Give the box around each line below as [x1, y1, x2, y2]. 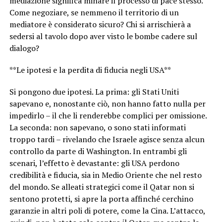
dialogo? [9, 43, 39, 54]
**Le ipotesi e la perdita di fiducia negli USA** [9, 64, 171, 76]
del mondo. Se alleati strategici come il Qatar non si [9, 181, 194, 193]
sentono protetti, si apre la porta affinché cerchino [9, 193, 193, 205]
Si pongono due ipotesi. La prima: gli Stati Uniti [9, 86, 179, 98]
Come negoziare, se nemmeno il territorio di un [9, 7, 179, 18]
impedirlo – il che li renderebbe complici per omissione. [9, 110, 207, 121]
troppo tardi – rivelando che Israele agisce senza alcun [9, 134, 205, 145]
